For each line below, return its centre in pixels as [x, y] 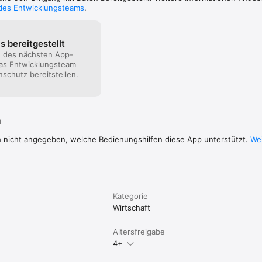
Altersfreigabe [139, 231]
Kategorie [131, 196]
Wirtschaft [132, 207]
